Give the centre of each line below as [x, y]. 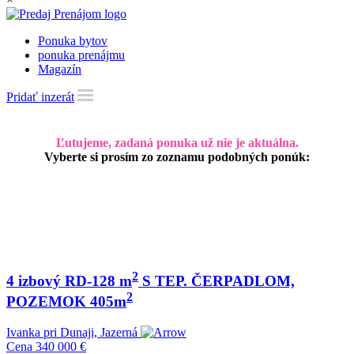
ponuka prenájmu [81, 55]
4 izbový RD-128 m [69, 281]
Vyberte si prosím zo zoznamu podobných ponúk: [177, 156]
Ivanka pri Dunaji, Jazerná [72, 332]
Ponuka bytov [73, 40]
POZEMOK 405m [66, 301]
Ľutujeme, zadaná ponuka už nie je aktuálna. [177, 142]
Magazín [60, 69]
